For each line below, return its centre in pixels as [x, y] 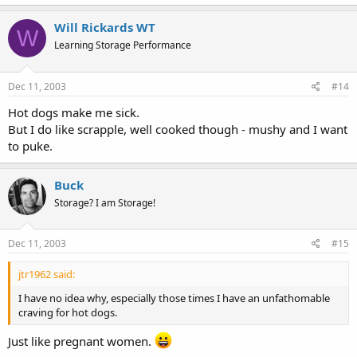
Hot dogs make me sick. [74, 112]
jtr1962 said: [47, 274]
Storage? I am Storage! [105, 202]
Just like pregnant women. [81, 341]
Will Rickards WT [105, 27]
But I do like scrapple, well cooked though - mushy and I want [178, 129]
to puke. [30, 145]
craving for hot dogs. [68, 312]
